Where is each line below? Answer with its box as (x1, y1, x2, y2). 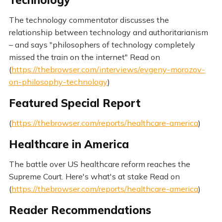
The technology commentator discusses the (8, 15, 169, 25)
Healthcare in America (8, 137, 129, 151)
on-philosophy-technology (8, 77, 108, 87)
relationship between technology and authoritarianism (8, 27, 208, 38)
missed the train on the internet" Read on (8, 52, 160, 62)
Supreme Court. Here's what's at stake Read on (8, 171, 180, 181)
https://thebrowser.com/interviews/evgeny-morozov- (11, 64, 205, 75)
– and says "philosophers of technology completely (8, 40, 195, 50)
